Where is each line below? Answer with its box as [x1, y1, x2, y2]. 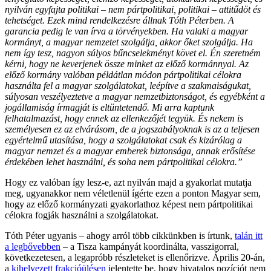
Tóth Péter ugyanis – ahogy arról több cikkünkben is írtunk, [5, 230, 235, 241]
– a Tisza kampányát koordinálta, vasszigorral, [60, 241, 239, 252]
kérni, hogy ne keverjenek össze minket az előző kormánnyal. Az [5, 58, 249, 69]
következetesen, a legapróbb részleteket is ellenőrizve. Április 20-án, [5, 252, 265, 263]
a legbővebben [5, 241, 60, 252]
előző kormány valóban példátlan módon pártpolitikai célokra [5, 69, 241, 80]
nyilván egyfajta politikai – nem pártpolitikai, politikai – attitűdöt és [5, 4, 261, 15]
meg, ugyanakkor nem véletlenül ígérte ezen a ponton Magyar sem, [5, 188, 261, 198]
